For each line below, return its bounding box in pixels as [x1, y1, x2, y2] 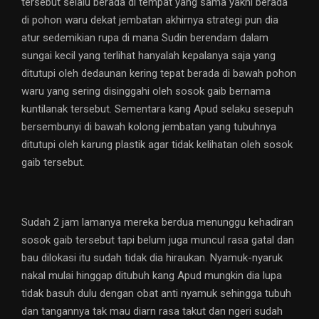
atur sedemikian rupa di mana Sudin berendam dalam [21, 31, 268, 45]
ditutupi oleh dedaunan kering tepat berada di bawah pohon [21, 67, 296, 80]
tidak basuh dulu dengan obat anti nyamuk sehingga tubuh [21, 287, 291, 300]
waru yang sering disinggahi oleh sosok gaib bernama [21, 85, 271, 98]
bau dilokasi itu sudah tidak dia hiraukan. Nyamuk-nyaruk [21, 251, 283, 265]
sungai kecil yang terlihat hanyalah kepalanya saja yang [21, 49, 276, 63]
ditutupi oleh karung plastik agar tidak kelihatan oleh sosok [21, 138, 293, 152]
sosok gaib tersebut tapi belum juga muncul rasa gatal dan [21, 234, 294, 247]
